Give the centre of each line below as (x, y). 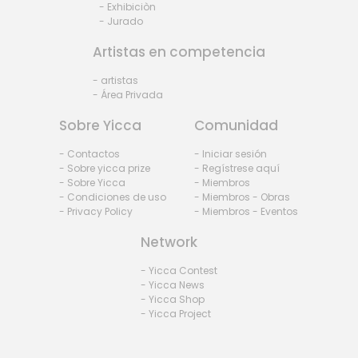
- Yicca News (172, 285)
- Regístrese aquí (237, 169)
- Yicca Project (175, 314)
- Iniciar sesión (231, 154)
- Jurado (121, 22)
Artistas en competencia (179, 52)
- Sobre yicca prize (105, 169)
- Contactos (90, 154)
